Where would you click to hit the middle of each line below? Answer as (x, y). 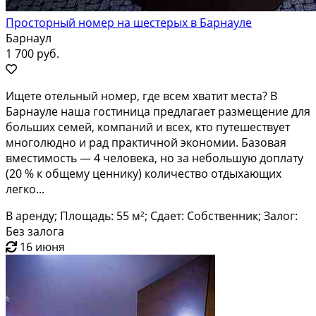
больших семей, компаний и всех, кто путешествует (148, 127)
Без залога (35, 231)
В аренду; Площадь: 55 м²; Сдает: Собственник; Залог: (152, 215)
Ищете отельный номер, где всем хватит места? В (141, 96)
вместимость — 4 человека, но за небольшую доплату (154, 158)
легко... (25, 189)
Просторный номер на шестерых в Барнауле (129, 22)
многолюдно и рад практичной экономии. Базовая (146, 142)
